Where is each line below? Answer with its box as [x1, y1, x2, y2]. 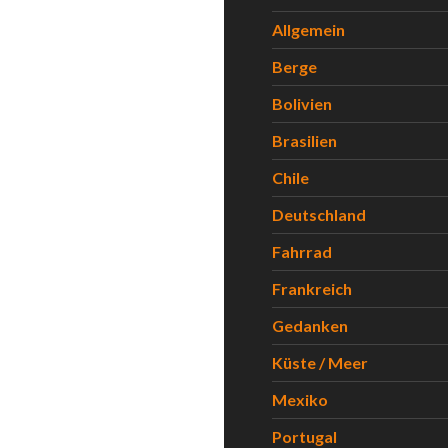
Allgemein [272, 20, 345, 39]
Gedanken [272, 316, 348, 335]
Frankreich [272, 279, 352, 298]
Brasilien [272, 131, 337, 150]
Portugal [272, 427, 337, 446]
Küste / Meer [272, 353, 368, 372]
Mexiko [272, 390, 328, 409]
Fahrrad [272, 242, 332, 261]
